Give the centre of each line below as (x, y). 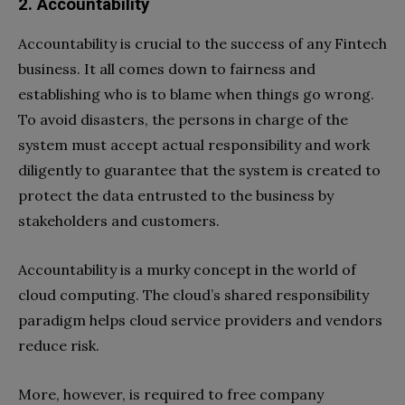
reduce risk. (61, 346)
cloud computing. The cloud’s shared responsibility (193, 295)
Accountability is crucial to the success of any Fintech (202, 44)
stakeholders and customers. (121, 221)
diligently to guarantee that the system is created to (199, 170)
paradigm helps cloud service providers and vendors (200, 320)
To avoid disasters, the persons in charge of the (183, 120)
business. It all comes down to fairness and (167, 69)
